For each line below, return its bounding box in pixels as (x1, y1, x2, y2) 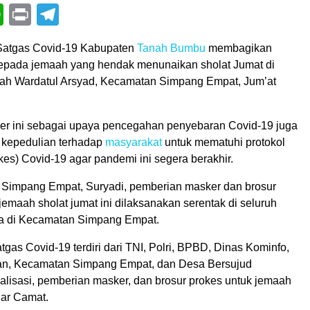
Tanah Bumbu (137, 42, 206, 54)
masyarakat (105, 136, 162, 148)
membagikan (206, 42, 272, 54)
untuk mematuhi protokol (162, 136, 285, 148)
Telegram (59, 2, 151, 27)
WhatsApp (3, 2, 106, 27)
